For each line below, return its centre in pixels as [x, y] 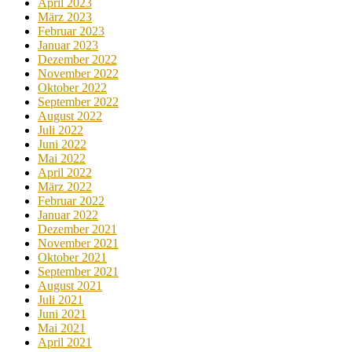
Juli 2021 [60, 299]
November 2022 [78, 73]
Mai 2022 [62, 158]
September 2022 [78, 101]
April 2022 [65, 172]
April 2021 [65, 342]
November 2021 [78, 243]
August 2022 [70, 115]
